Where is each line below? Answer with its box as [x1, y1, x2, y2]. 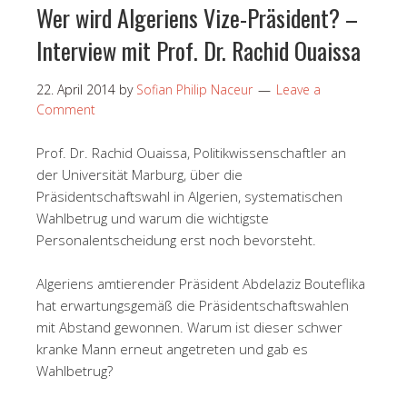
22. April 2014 [36, 80, 115, 98]
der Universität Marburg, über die [36, 164, 243, 184]
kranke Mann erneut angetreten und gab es [36, 339, 308, 358]
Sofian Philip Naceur [136, 80, 253, 98]
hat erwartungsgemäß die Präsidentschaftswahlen [36, 295, 349, 314]
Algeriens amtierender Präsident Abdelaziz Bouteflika [36, 273, 365, 293]
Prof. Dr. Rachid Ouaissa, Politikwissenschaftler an [36, 143, 346, 162]
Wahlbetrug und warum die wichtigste [36, 208, 269, 227]
